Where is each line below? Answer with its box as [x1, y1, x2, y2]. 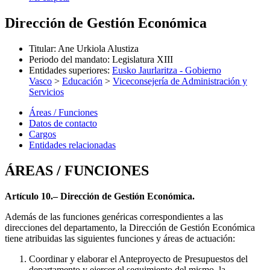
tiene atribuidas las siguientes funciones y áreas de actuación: [5, 233, 235, 243]
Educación [62, 75, 102, 86]
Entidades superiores [29, 64, 107, 75]
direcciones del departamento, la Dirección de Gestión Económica [5, 222, 255, 233]
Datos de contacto [29, 118, 97, 128]
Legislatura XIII [112, 54, 173, 64]
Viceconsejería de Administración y [113, 75, 247, 86]
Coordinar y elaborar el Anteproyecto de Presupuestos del [29, 253, 248, 264]
